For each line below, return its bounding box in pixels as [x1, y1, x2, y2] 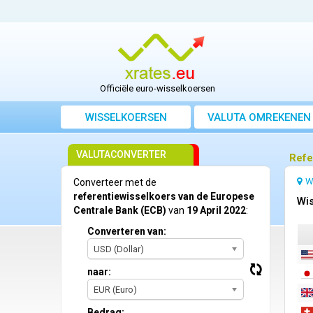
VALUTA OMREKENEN [208, 111, 311, 124]
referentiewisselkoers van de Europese [73, 191, 254, 203]
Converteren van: [87, 226, 166, 238]
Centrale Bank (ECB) [73, 205, 166, 217]
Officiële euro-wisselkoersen [100, 83, 216, 94]
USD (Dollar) [94, 244, 144, 255]
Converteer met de [73, 177, 156, 189]
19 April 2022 [187, 205, 246, 217]
